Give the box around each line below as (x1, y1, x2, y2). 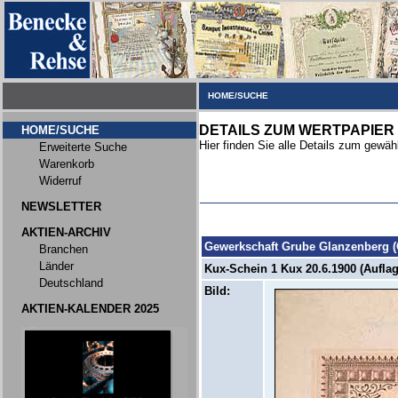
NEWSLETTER (21, 200, 101, 213)
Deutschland (39, 276, 103, 290)
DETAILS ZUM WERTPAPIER (199, 123, 394, 138)
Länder (39, 259, 74, 273)
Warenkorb (39, 157, 94, 171)
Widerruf (39, 174, 82, 187)
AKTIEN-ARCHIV (21, 226, 111, 239)
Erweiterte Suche (39, 140, 127, 154)
